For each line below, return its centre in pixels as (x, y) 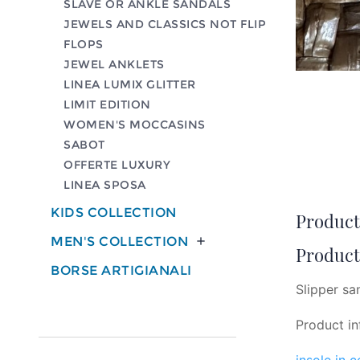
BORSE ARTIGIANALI (121, 270)
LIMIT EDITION (107, 104)
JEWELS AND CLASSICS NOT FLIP (165, 24)
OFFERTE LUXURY (117, 164)
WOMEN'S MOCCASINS (135, 124)
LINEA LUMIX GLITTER (130, 84)
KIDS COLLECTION (114, 212)
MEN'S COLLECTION (119, 241)
